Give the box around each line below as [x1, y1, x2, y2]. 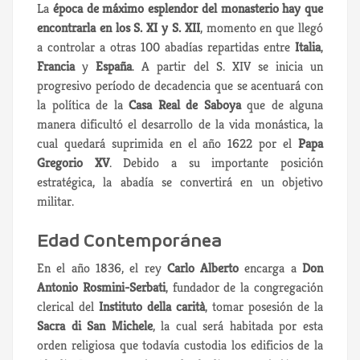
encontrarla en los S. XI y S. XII [37, 18, 200, 36]
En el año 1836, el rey [37, 259, 167, 276]
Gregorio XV [37, 153, 109, 171]
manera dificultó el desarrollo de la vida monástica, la [37, 115, 323, 133]
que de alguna [240, 96, 323, 113]
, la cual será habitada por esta [152, 317, 324, 334]
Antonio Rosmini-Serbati [37, 278, 166, 296]
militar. [37, 192, 74, 210]
